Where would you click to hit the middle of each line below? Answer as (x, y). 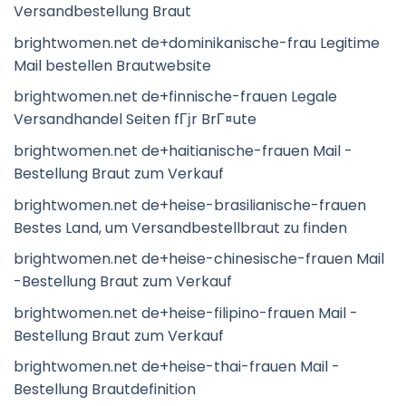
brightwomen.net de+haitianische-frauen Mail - (183, 150)
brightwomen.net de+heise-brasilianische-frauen (190, 205)
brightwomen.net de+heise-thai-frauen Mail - (177, 367)
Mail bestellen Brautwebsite (112, 65)
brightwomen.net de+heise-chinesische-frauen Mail (199, 259)
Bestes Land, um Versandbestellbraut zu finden (180, 227)
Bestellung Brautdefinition (105, 390)
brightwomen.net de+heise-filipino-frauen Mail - (186, 313)
